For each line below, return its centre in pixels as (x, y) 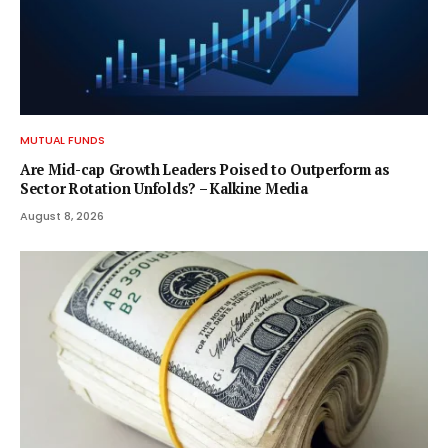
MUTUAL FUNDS (62, 139)
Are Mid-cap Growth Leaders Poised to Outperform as (205, 169)
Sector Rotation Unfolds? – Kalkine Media (164, 188)
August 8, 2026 (62, 215)
